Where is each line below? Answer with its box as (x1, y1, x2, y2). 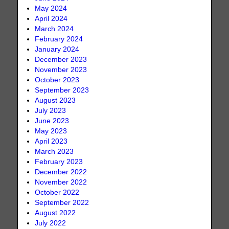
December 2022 (35, 168, 87, 176)
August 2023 (35, 97, 76, 105)
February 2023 (35, 158, 83, 166)
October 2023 (35, 76, 80, 84)
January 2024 (35, 45, 80, 54)
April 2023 (35, 138, 68, 146)
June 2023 (35, 117, 70, 125)
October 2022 (35, 189, 80, 197)
